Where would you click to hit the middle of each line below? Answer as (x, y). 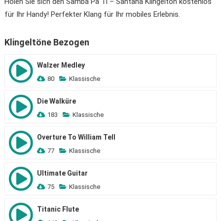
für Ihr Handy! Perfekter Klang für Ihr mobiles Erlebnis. (92, 14)
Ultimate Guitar (62, 173)
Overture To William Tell (76, 137)
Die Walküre (56, 101)
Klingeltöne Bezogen (47, 42)
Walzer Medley (61, 65)
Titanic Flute (58, 209)
